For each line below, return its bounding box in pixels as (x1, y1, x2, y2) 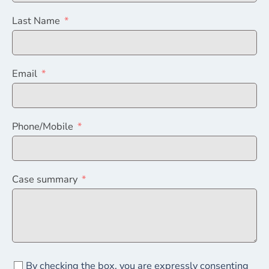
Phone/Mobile (12, 119, 73, 133)
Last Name (12, 13, 60, 28)
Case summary (12, 172, 77, 186)
